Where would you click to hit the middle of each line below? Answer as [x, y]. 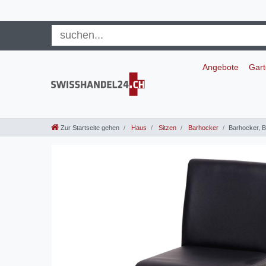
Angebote [220, 67]
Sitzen [167, 128]
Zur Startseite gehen [90, 128]
